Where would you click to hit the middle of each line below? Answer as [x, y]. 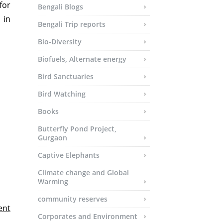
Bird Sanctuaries [66, 76]
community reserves [73, 199]
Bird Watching [62, 94]
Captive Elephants [69, 155]
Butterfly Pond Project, [77, 129]
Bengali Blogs [60, 7]
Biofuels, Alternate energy [82, 59]
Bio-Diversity [60, 42]
